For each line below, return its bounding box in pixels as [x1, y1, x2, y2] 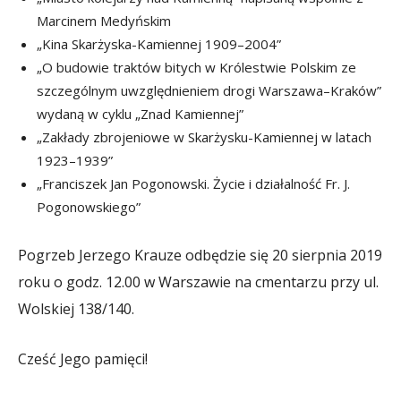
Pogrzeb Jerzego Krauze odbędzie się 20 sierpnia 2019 [18, 244, 382, 265]
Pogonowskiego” [37, 197, 141, 216]
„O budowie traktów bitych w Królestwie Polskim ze [37, 57, 356, 76]
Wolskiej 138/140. [18, 298, 134, 319]
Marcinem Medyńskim [37, 11, 171, 30]
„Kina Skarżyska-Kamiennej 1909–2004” [37, 34, 281, 53]
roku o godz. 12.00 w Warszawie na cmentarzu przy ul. [18, 271, 379, 292]
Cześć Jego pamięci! [18, 348, 148, 369]
